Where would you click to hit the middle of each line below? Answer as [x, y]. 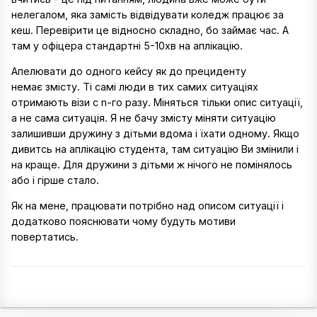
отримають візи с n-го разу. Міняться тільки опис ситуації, [157, 102]
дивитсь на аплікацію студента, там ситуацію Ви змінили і [155, 149]
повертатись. [46, 237]
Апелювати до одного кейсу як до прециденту [129, 71]
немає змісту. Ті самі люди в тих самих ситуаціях [135, 86]
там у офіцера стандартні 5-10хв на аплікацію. [127, 45]
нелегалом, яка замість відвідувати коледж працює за [148, 14]
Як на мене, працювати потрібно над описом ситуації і [148, 206]
